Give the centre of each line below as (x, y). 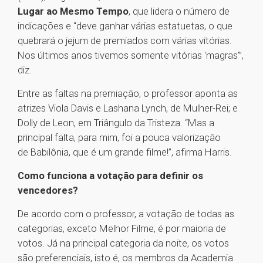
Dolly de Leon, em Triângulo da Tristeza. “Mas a (116, 123)
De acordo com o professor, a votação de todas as (126, 214)
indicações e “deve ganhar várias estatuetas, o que (125, 26)
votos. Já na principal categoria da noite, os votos (123, 243)
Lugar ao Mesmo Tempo (73, 11)
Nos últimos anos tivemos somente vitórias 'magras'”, (131, 55)
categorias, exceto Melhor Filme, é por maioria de (122, 229)
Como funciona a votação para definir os (110, 176)
